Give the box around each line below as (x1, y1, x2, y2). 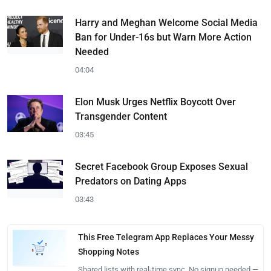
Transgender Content (75, 111, 167, 122)
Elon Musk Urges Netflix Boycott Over (75, 96, 236, 108)
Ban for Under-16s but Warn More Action (75, 31, 252, 43)
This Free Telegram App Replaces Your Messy (77, 232, 254, 242)
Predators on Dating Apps (75, 175, 186, 187)
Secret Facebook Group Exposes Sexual (75, 161, 248, 172)
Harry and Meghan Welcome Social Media (75, 17, 258, 28)
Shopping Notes (77, 247, 139, 256)
